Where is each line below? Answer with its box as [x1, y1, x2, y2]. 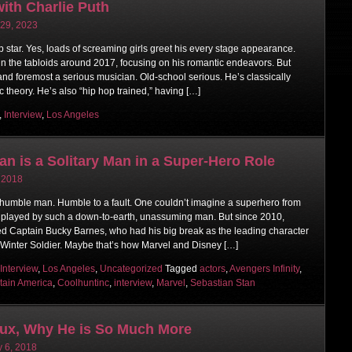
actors [200, 262, 225, 274]
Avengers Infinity [229, 262, 299, 274]
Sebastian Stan [190, 277, 255, 288]
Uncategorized [100, 262, 163, 274]
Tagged [165, 262, 200, 274]
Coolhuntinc [57, 277, 109, 288]
